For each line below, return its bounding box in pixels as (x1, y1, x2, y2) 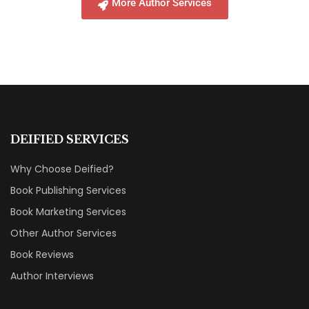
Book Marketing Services (10, 205, 126, 219)
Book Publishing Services (10, 183, 126, 198)
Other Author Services (10, 226, 117, 241)
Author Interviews (10, 269, 94, 283)
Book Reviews (10, 248, 74, 262)
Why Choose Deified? (10, 162, 114, 177)
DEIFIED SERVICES (10, 132, 129, 147)
